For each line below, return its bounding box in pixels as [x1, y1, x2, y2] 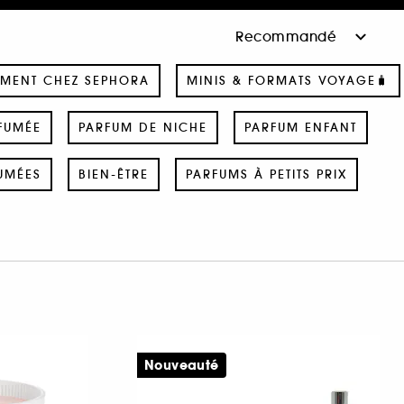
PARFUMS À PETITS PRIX [185, 166, 347, 182]
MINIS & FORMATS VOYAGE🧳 [187, 72, 390, 88]
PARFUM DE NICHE [78, 119, 207, 135]
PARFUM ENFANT [243, 119, 357, 135]
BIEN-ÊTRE [78, 166, 149, 182]
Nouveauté [144, 355, 219, 374]
